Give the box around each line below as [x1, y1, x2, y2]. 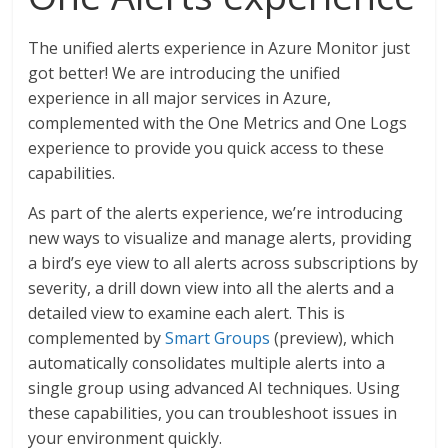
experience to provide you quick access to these [28, 137, 385, 160]
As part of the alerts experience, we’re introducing [28, 202, 404, 225]
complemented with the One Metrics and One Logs [28, 112, 408, 135]
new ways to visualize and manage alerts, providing [28, 227, 413, 250]
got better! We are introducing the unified [28, 62, 341, 85]
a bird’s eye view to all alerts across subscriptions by [28, 252, 419, 275]
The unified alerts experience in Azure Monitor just [28, 37, 411, 60]
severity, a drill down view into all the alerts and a [28, 277, 395, 300]
